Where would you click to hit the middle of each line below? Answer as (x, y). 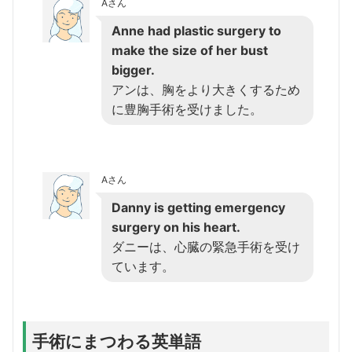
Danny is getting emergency (198, 207)
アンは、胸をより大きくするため (206, 89)
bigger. (133, 70)
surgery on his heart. (176, 227)
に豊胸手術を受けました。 (187, 109)
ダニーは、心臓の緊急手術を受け (206, 246)
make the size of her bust (190, 50)
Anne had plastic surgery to (196, 30)
